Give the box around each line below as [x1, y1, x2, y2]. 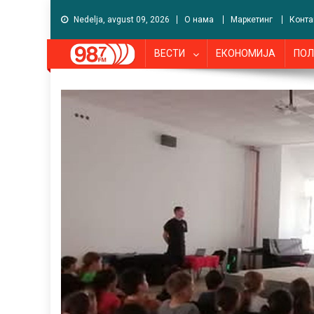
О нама [184, 15, 214, 25]
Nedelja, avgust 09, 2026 [74, 15, 170, 25]
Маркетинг [231, 15, 273, 25]
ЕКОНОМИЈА [216, 48, 275, 59]
